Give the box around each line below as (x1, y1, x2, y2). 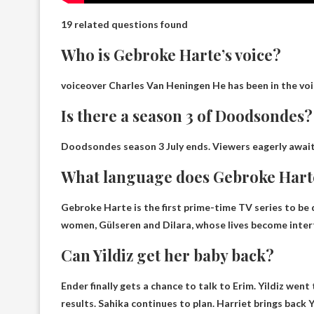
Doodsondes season (61, 139, 158, 152)
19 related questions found (61, 18, 188, 30)
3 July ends (158, 139, 208, 152)
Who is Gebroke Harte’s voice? (61, 43, 281, 65)
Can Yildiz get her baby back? (61, 244, 274, 266)
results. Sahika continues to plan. (61, 296, 217, 309)
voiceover (61, 78, 109, 91)
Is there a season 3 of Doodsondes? (61, 104, 313, 126)
